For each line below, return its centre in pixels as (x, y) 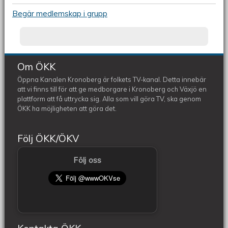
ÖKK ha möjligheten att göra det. (68, 108)
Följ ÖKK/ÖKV (48, 139)
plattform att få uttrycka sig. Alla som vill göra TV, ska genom (109, 98)
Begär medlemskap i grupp (60, 13)
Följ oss (88, 160)
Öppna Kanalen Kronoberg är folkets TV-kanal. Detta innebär (112, 79)
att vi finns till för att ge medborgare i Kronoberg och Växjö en (112, 89)
